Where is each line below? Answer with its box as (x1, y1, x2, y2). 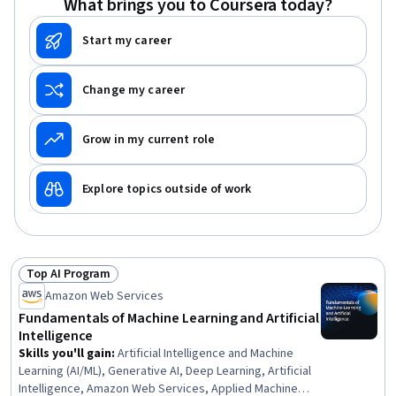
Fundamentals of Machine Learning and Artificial (19, 308, 319, 328)
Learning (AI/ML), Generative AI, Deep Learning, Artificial (19, 362, 311, 380)
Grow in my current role (82, 131, 216, 148)
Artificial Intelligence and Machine (118, 345, 293, 362)
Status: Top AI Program (26, 273, 167, 293)
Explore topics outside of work (82, 180, 252, 198)
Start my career (82, 32, 172, 49)
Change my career (82, 81, 186, 99)
